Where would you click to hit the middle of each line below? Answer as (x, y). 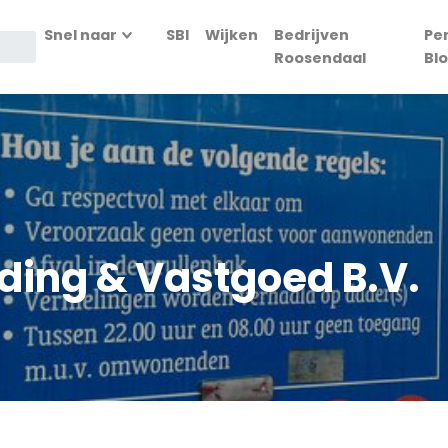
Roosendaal (319, 58)
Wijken (231, 35)
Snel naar (80, 35)
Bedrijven (311, 35)
